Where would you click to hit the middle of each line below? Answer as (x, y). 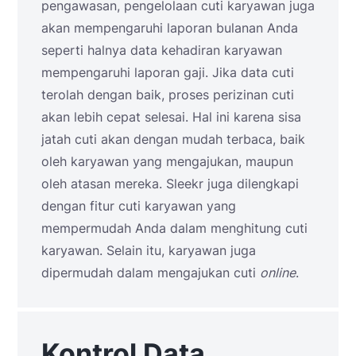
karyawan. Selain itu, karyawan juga (149, 251)
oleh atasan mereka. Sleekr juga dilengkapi (170, 184)
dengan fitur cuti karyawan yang (139, 206)
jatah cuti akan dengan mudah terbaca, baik (173, 139)
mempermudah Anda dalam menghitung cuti (174, 228)
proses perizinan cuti (231, 95)
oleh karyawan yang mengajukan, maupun (167, 162)
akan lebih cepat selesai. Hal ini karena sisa (171, 117)
